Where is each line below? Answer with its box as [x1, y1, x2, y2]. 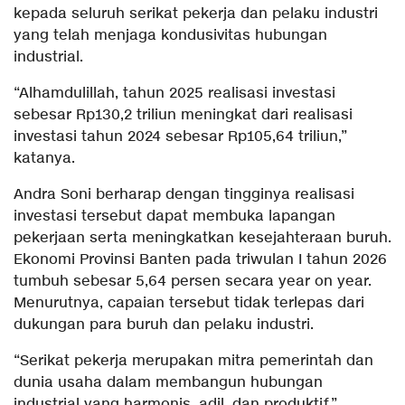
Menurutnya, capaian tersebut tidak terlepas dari [14, 294, 364, 314]
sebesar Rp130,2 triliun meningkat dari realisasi [14, 106, 353, 126]
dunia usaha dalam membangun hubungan [14, 373, 323, 393]
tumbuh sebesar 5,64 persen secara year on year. [14, 272, 372, 292]
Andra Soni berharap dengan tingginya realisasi [14, 185, 354, 205]
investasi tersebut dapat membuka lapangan [14, 207, 335, 227]
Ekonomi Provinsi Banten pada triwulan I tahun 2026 [14, 250, 387, 270]
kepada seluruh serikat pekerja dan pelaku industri [14, 5, 378, 24]
